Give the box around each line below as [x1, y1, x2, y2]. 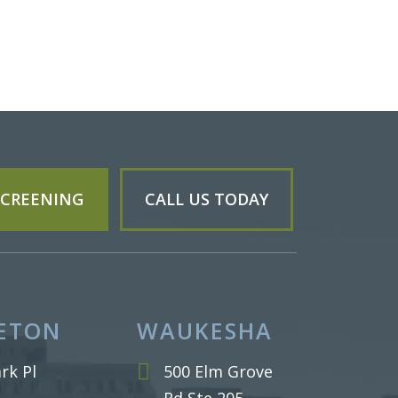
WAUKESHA [137, 315, 273, 346]
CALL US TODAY [145, 188, 268, 210]
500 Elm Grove [163, 361, 273, 382]
